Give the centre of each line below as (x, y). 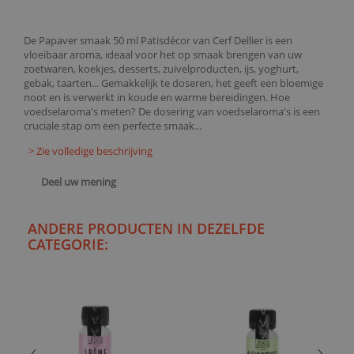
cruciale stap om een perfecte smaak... (113, 126)
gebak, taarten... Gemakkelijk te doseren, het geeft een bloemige (173, 83)
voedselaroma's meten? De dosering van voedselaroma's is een (172, 111)
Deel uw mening (77, 182)
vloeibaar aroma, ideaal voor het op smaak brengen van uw (163, 55)
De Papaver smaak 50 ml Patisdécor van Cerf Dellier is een (158, 40)
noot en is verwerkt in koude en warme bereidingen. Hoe (157, 97)
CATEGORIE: (68, 245)
